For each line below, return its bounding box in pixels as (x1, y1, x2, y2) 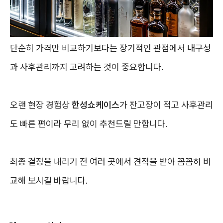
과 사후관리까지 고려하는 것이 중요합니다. (10, 61, 164, 73)
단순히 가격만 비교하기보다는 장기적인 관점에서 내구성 (10, 42, 211, 54)
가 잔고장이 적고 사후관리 (119, 99, 213, 111)
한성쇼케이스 (72, 99, 119, 111)
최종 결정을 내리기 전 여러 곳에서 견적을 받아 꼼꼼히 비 (10, 156, 211, 167)
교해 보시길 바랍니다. (10, 175, 88, 186)
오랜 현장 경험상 (10, 99, 72, 111)
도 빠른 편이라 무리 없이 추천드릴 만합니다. (10, 118, 168, 129)
